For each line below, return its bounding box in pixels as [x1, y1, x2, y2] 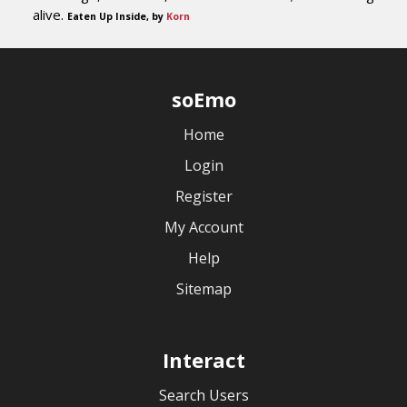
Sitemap [175, 279, 232, 299]
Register [174, 186, 233, 206]
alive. [33, 5, 67, 24]
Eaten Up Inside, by [67, 10, 166, 23]
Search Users [158, 385, 249, 405]
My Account [164, 217, 243, 237]
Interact [162, 346, 245, 373]
